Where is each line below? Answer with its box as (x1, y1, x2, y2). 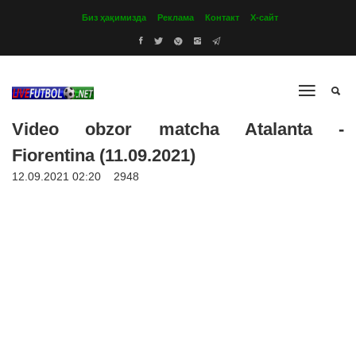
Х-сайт (250, 13, 278, 22)
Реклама (157, 13, 194, 22)
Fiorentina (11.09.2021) (12, 145, 195, 165)
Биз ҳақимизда (82, 13, 146, 22)
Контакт (205, 13, 239, 22)
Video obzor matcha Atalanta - (12, 119, 344, 139)
